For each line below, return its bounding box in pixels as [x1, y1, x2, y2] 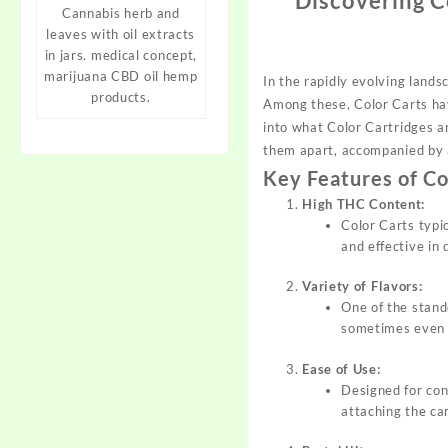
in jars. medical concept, [44, 46, 198, 63]
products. [91, 88, 151, 105]
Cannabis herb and [61, 4, 180, 21]
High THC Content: [302, 195, 426, 212]
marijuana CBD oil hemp [44, 67, 198, 84]
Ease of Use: [302, 360, 381, 377]
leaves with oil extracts [46, 25, 196, 42]
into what [263, 118, 328, 135]
